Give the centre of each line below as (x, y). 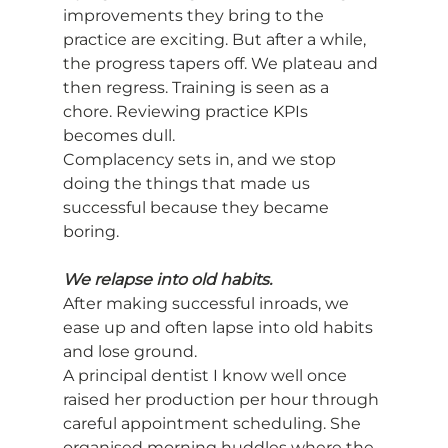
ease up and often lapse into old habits (219, 328)
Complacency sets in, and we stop (201, 160)
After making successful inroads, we (207, 304)
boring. (90, 232)
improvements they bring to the (195, 16)
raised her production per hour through (222, 400)
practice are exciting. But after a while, (216, 40)
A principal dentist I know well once (206, 376)
